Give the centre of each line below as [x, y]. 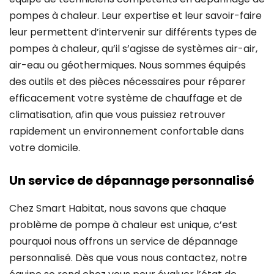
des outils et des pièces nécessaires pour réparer [128, 82]
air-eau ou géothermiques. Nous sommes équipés [128, 65]
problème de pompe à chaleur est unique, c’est [123, 224]
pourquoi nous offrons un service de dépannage [124, 241]
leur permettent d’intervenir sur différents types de [133, 32]
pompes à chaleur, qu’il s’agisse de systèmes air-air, [133, 49]
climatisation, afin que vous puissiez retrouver [117, 115]
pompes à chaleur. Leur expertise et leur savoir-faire [135, 16]
